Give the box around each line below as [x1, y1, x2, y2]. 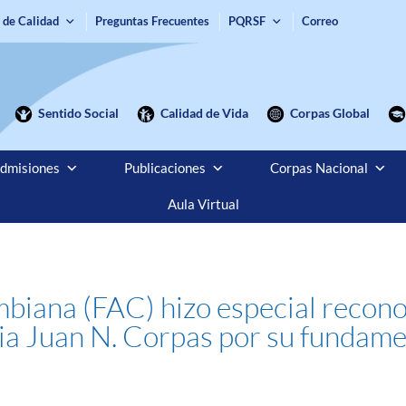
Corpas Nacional [269, 159, 368, 176]
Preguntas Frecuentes [95, 14, 210, 28]
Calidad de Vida [159, 104, 248, 121]
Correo [302, 14, 339, 28]
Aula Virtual [167, 196, 239, 212]
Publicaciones [123, 159, 206, 176]
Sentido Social [37, 104, 119, 121]
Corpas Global [289, 104, 370, 121]
